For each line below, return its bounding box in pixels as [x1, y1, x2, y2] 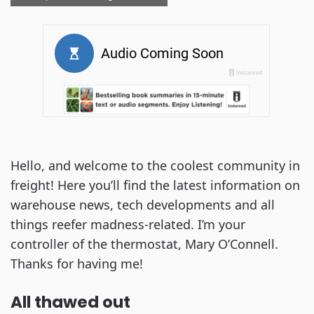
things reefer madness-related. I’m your [11, 216, 245, 233]
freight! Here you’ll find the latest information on [11, 177, 300, 193]
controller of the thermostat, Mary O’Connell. [11, 235, 278, 252]
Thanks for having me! [11, 255, 143, 272]
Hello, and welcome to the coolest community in [11, 157, 300, 174]
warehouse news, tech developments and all [11, 196, 275, 213]
